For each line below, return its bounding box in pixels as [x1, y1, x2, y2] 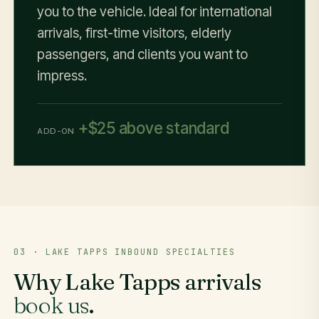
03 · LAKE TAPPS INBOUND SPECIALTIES [14, 246, 236, 258]
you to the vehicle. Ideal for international [37, 4, 273, 21]
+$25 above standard [78, 117, 229, 137]
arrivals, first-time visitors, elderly [37, 25, 232, 42]
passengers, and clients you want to [37, 46, 249, 63]
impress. [37, 68, 88, 85]
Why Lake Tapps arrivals [14, 267, 261, 296]
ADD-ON [37, 125, 75, 136]
